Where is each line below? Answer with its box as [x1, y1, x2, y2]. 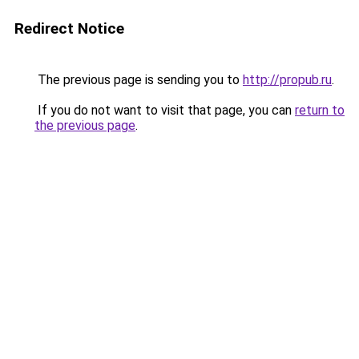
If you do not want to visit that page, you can [34, 103, 295, 118]
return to [295, 103, 345, 118]
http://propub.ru [243, 72, 332, 87]
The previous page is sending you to [34, 72, 243, 87]
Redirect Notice [14, 19, 124, 38]
